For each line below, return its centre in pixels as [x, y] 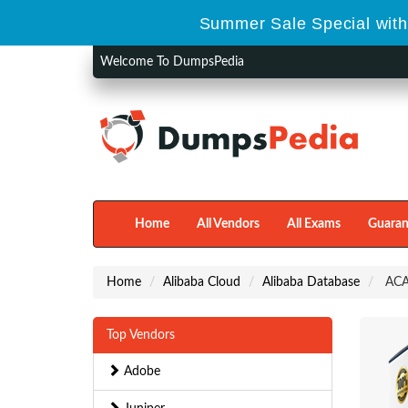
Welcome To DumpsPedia [172, 62]
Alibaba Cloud [202, 282]
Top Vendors [141, 335]
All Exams [314, 224]
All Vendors [228, 224]
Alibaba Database [311, 282]
